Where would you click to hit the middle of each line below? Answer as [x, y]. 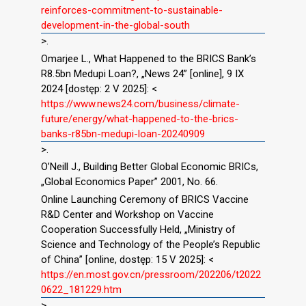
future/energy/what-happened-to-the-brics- [140, 119]
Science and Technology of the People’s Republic [151, 245]
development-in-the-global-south [115, 25]
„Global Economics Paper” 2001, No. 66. [129, 182]
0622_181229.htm [81, 290]
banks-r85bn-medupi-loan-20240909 [123, 134]
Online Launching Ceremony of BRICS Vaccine [145, 200]
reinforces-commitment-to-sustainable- [132, 10]
